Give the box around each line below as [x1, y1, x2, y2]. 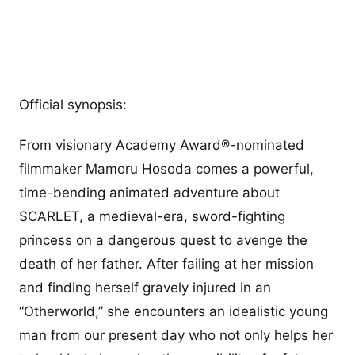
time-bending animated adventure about [19, 185, 280, 200]
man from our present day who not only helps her [19, 327, 333, 343]
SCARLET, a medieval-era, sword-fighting [19, 208, 285, 224]
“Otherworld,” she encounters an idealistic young [19, 303, 328, 319]
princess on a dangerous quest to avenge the [19, 232, 307, 248]
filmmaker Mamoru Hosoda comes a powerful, [19, 161, 314, 177]
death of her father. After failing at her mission [19, 256, 314, 272]
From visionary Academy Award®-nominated [19, 137, 304, 153]
